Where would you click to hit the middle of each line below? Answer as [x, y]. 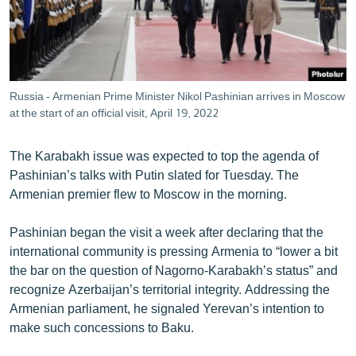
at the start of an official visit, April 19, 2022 [114, 112]
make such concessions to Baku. [102, 327]
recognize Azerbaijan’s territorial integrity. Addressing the [170, 288]
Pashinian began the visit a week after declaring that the [166, 231]
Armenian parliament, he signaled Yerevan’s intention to [167, 308]
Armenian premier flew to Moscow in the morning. [148, 193]
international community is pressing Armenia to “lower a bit [174, 250]
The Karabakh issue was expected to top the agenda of [164, 155]
